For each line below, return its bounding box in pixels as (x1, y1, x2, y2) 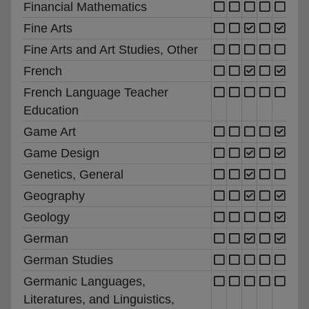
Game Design (23, 146, 99, 160)
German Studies (23, 252, 113, 267)
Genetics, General (23, 167, 123, 181)
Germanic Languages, (23, 274, 146, 288)
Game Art (23, 124, 76, 139)
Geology (23, 210, 70, 224)
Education (23, 103, 79, 117)
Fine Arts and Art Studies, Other (23, 42, 198, 57)
